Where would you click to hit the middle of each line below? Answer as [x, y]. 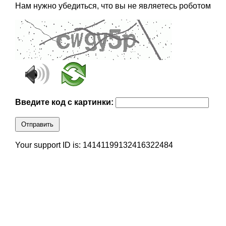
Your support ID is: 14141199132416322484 [94, 145]
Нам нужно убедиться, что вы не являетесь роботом [113, 6]
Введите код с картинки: [65, 102]
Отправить [37, 125]
